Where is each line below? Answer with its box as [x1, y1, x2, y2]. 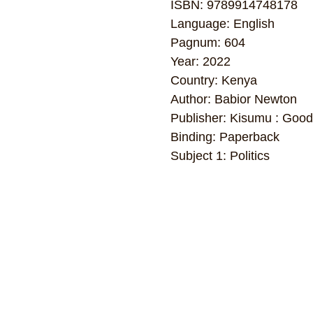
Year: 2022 [170, 54, 231, 69]
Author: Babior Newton [170, 92, 297, 107]
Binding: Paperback [170, 130, 279, 145]
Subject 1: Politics [170, 149, 270, 163]
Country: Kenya [170, 73, 257, 88]
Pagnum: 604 [170, 36, 245, 50]
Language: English [170, 17, 275, 31]
